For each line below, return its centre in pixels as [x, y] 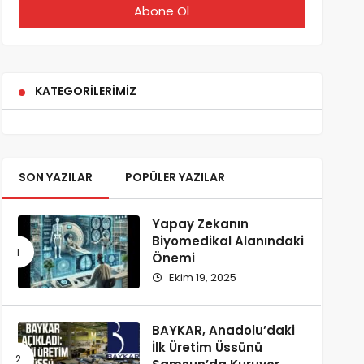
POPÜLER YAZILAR [175, 177]
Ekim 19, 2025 [201, 277]
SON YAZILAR [55, 177]
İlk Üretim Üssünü [207, 347]
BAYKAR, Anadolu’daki [223, 330]
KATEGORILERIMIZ [85, 91]
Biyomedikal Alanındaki [227, 241]
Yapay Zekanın [200, 224]
